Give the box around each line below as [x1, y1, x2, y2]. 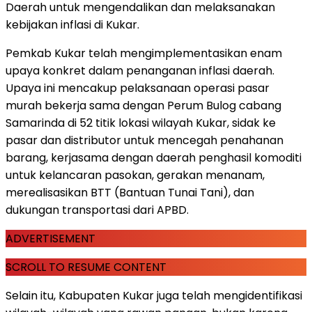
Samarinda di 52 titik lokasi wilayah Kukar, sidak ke [6, 114, 276, 131]
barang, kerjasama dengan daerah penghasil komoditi [6, 149, 302, 166]
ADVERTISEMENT [6, 230, 95, 247]
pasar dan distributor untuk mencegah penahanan [6, 132, 283, 148]
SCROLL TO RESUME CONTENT [6, 258, 166, 275]
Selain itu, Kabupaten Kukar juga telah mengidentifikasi [6, 287, 302, 304]
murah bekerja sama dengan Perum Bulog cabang [6, 97, 281, 114]
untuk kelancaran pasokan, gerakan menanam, [6, 166, 265, 183]
